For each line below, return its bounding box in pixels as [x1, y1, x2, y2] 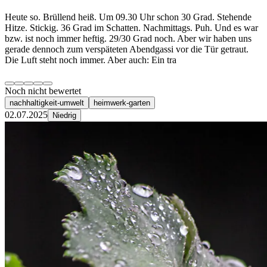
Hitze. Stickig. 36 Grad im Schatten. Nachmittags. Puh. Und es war [5, 23, 258, 33]
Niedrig [52, 111, 76, 120]
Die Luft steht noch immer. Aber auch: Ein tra [5, 55, 176, 66]
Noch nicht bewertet [5, 86, 81, 97]
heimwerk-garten [94, 98, 150, 108]
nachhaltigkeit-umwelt [10, 98, 84, 108]
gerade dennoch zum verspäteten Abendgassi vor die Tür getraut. [5, 44, 249, 55]
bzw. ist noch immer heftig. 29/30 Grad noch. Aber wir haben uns [5, 33, 252, 44]
